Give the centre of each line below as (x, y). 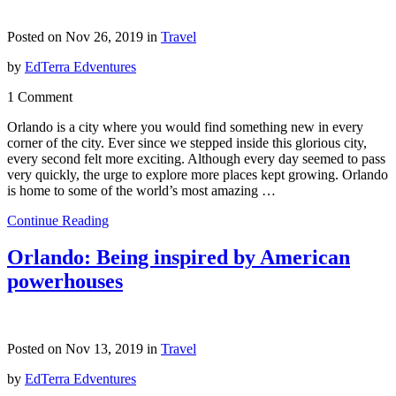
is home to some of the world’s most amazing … (141, 190)
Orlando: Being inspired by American (179, 258)
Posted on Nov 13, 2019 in (84, 349)
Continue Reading (58, 220)
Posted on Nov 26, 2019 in (84, 36)
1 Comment (40, 96)
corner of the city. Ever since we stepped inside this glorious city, (187, 142)
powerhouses (65, 282)
